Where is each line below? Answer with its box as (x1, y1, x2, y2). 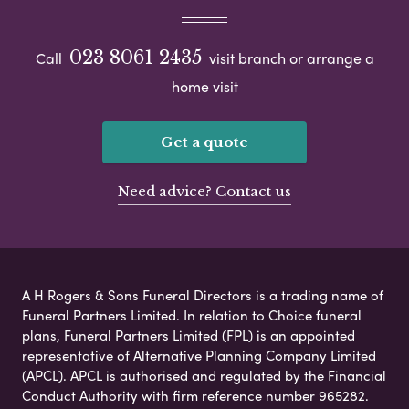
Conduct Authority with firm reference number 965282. (22, 384, 369, 405)
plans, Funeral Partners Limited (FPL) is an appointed (22, 324, 355, 345)
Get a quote (161, 132, 248, 151)
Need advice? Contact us (118, 182, 291, 200)
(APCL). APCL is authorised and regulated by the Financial (22, 364, 386, 385)
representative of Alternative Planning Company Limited (22, 344, 376, 365)
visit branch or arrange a (204, 47, 374, 68)
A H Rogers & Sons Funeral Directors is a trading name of (22, 284, 383, 305)
